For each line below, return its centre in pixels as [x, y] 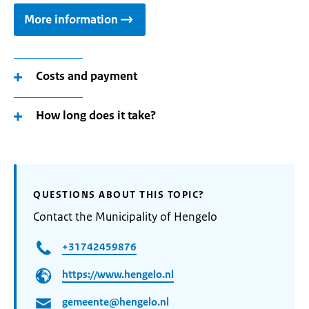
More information [71, 19]
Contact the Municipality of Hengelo [125, 217]
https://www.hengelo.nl [118, 275]
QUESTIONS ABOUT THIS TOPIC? [119, 195]
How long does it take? [96, 115]
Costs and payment [87, 76]
